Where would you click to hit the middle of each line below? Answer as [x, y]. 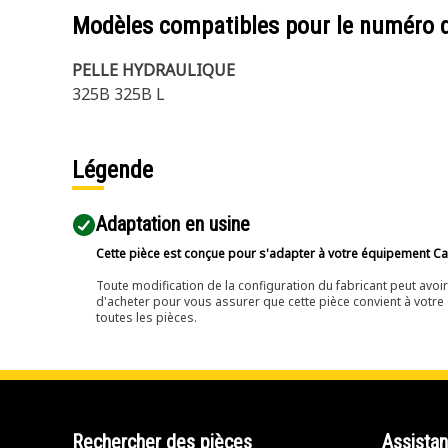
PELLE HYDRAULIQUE [153, 70]
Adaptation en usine [173, 224]
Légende [115, 170]
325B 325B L [118, 94]
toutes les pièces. [146, 317]
